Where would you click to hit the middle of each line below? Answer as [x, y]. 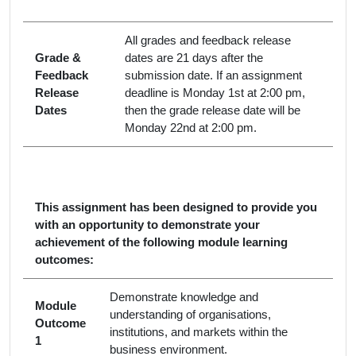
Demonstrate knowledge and [184, 297]
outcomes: [64, 259]
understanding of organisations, [190, 314]
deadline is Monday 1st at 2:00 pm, [215, 93]
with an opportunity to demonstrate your [147, 224]
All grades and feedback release [208, 40]
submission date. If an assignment [213, 75]
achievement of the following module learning [161, 242]
